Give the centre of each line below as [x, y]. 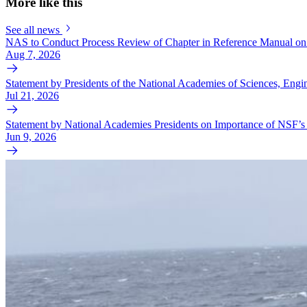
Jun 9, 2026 [31, 137]
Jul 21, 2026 [32, 96]
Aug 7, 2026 [33, 55]
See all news [33, 30]
